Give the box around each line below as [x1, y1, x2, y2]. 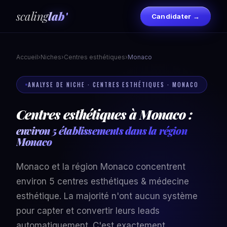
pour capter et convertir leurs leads [16, 206, 160, 216]
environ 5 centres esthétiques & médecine [16, 176, 189, 186]
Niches [41, 53, 61, 61]
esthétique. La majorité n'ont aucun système [16, 191, 198, 201]
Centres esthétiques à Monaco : [16, 105, 193, 123]
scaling [16, 8, 48, 24]
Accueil [16, 53, 38, 61]
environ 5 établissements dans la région [16, 124, 187, 137]
